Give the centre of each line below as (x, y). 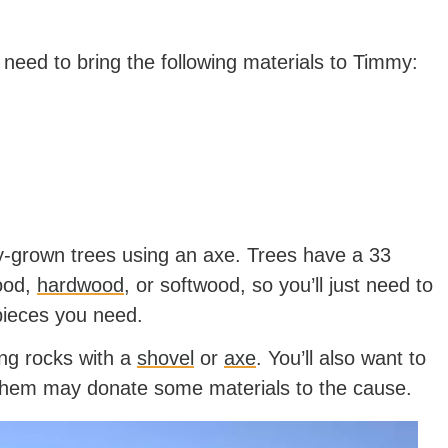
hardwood (80, 285)
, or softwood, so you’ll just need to (278, 285)
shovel (165, 358)
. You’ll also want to (341, 358)
